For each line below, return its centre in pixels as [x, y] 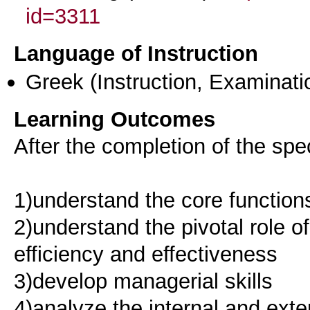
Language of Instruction [136, 53]
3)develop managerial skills [143, 281]
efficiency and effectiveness [146, 254]
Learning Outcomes [115, 119]
